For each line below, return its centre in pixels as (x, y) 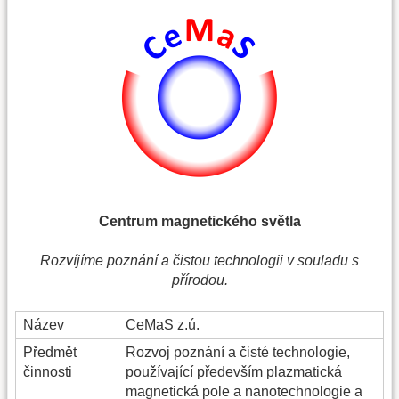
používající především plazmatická (234, 371)
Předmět (50, 352)
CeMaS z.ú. (163, 324)
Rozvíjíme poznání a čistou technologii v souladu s (199, 261)
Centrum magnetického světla (199, 222)
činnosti (48, 371)
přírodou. (199, 281)
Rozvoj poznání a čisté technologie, (238, 352)
